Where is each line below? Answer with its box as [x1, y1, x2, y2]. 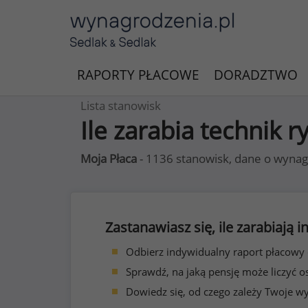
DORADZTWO [214, 66, 298, 84]
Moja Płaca [80, 151, 137, 166]
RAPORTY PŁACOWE [77, 66, 199, 84]
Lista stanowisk [80, 98, 161, 113]
